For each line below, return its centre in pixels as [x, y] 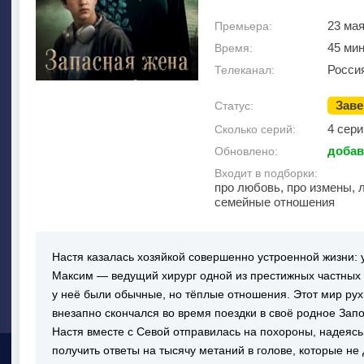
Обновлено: [246, 151]
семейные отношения [275, 202]
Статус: [234, 106]
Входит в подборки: [266, 173]
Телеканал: [245, 70]
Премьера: [243, 26]
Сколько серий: [255, 129]
